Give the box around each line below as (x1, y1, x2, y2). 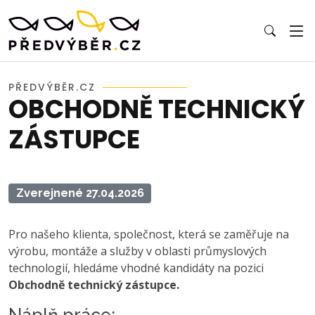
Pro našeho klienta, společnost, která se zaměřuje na (8, 226, 289, 242)
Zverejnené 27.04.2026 (15, 186, 144, 200)
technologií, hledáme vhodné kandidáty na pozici (8, 259, 264, 276)
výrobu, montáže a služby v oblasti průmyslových (8, 243, 266, 259)
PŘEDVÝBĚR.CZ (8, 80, 96, 94)
